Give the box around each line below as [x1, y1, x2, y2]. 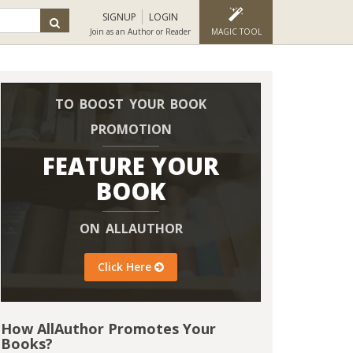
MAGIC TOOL [210, 26, 262, 37]
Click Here [98, 259, 154, 274]
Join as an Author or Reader [90, 26, 191, 37]
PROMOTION [90, 121, 172, 138]
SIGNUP [102, 10, 136, 24]
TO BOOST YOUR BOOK [55, 95, 206, 113]
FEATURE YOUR [43, 150, 219, 182]
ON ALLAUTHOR [79, 220, 183, 237]
